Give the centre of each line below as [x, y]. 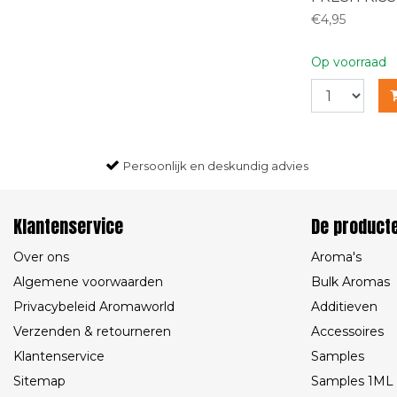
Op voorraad [349, 62]
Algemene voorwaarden [88, 282]
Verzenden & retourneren [92, 331]
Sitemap [39, 381]
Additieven [344, 307]
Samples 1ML [352, 381]
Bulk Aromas [350, 282]
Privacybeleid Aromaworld [94, 307]
